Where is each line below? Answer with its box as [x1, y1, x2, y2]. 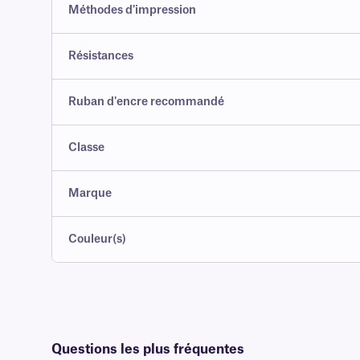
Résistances [68, 51, 133, 63]
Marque [68, 188, 112, 200]
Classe [68, 142, 104, 154]
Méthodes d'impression [68, 5, 196, 17]
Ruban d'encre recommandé [68, 96, 224, 108]
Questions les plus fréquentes [51, 343, 244, 357]
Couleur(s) [68, 234, 126, 246]
